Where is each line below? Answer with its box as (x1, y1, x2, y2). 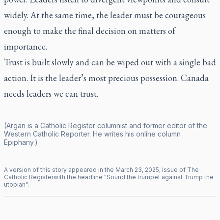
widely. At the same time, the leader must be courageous (4, 9, 206, 21)
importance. (4, 40, 49, 52)
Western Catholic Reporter (4, 129, 89, 138)
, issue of (159, 165, 187, 173)
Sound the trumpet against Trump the (107, 173, 214, 181)
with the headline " (54, 173, 107, 181)
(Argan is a (4, 121, 40, 130)
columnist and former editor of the (95, 121, 207, 130)
